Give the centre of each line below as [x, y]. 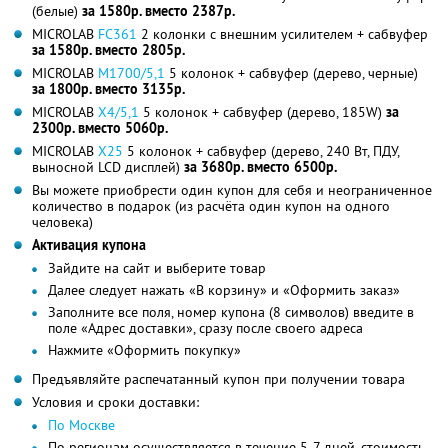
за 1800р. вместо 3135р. [108, 88]
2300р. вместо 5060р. [100, 127]
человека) [62, 221]
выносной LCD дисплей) [108, 166]
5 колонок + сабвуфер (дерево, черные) [291, 72]
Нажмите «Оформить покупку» [144, 349]
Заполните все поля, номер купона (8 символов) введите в [231, 311]
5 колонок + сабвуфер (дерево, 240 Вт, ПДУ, [261, 150]
